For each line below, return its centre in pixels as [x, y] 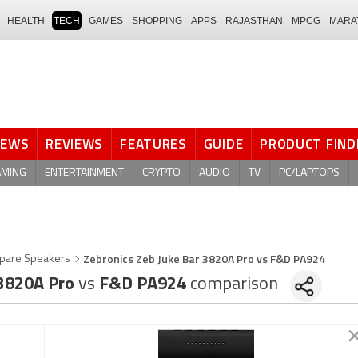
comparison [234, 285]
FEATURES [153, 144]
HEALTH [26, 20]
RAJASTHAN [254, 20]
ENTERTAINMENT [84, 173]
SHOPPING [157, 20]
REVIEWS [75, 144]
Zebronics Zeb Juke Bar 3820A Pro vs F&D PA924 [204, 259]
